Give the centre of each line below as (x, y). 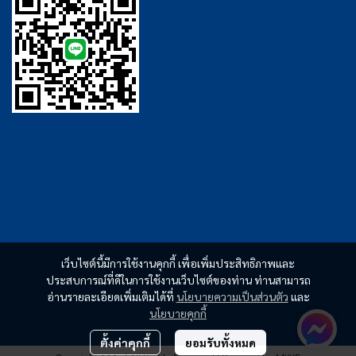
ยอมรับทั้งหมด (221, 342)
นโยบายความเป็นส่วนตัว (232, 296)
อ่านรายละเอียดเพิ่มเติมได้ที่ (111, 296)
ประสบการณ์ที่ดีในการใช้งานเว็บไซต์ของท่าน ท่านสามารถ (178, 280)
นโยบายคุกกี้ (178, 313)
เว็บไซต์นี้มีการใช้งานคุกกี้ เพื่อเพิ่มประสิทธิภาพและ (178, 263)
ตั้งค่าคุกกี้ (125, 342)
